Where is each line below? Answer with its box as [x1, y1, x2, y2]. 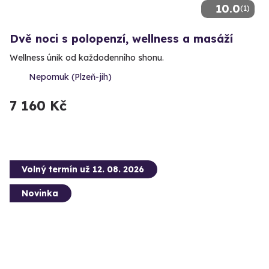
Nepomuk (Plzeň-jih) [29, 71, 112, 82]
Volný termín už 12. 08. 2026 [22, 163, 144, 175]
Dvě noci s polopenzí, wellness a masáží [10, 31, 233, 46]
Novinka [22, 187, 58, 199]
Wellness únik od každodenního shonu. [10, 52, 164, 63]
